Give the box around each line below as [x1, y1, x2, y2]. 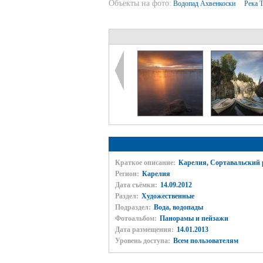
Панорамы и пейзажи [159, 214, 228, 222]
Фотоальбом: [114, 214, 157, 222]
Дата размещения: [114, 225, 174, 234]
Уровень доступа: [114, 237, 170, 245]
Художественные [141, 192, 194, 200]
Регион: [114, 170, 139, 178]
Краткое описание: [114, 159, 176, 167]
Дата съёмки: [114, 181, 157, 189]
